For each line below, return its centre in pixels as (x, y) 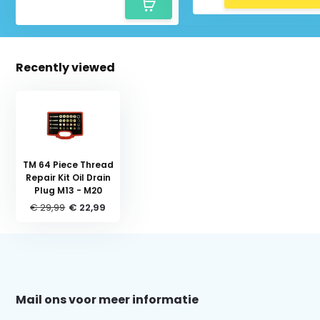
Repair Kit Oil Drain (68, 177)
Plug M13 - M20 (68, 190)
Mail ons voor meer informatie (107, 299)
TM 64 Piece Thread (68, 164)
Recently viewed (66, 67)
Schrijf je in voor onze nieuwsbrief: (160, 216)
